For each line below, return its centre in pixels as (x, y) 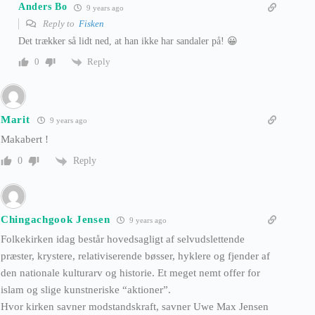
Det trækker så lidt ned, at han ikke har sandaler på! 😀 (128, 41)
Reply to (60, 23)
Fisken (91, 23)
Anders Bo (43, 7)
